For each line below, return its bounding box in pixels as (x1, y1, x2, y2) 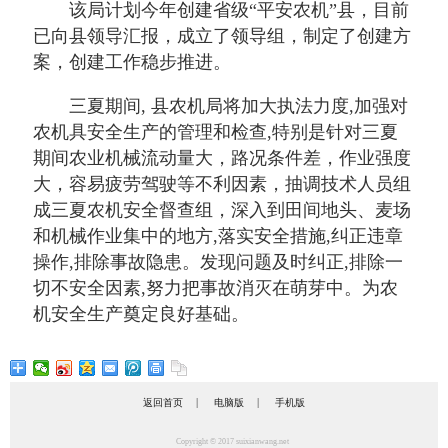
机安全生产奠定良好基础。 (33, 304, 249, 324)
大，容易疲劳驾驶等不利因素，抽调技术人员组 (33, 174, 411, 194)
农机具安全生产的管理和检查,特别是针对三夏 (33, 122, 398, 142)
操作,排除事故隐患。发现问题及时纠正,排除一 (33, 252, 403, 272)
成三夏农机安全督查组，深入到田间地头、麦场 (33, 200, 411, 220)
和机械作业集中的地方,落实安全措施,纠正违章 (33, 226, 403, 246)
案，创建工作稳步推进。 (33, 52, 231, 72)
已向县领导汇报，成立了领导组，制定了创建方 (33, 26, 411, 46)
